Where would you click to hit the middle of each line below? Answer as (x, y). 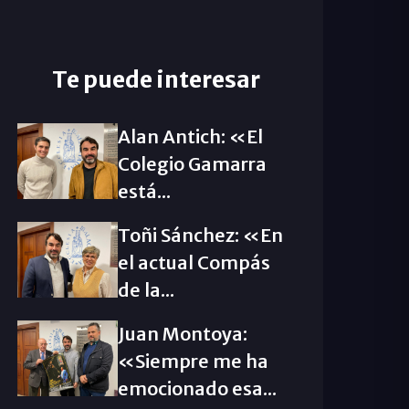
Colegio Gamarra (192, 164)
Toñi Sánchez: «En (200, 235)
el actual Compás (194, 262)
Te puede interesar (156, 79)
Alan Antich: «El (190, 136)
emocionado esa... (197, 388)
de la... (146, 290)
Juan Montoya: (182, 334)
